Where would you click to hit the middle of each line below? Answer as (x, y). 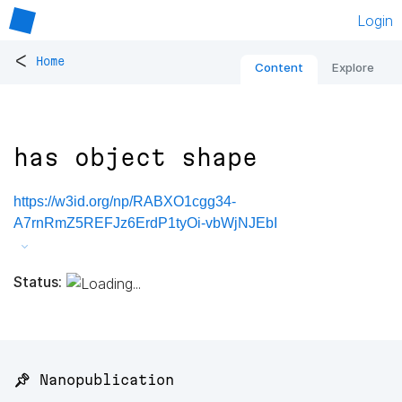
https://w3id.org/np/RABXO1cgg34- (125, 202)
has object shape (135, 158)
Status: (38, 281)
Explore (353, 68)
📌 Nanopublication (94, 380)
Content (279, 68)
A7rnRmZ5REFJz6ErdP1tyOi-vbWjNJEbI (145, 223)
